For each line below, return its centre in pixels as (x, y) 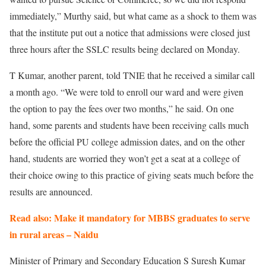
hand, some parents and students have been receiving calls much (129, 125)
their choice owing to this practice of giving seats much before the (132, 175)
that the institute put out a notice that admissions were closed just (130, 32)
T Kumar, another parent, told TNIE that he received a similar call (132, 75)
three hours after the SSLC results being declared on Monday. (125, 49)
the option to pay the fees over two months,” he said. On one (122, 108)
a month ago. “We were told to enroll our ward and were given (126, 91)
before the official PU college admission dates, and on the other (127, 141)
